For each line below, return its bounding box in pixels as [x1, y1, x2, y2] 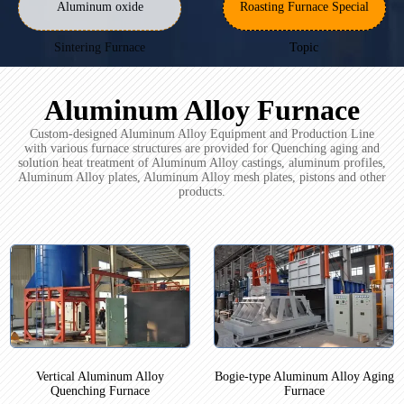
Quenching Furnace [50, 383, 150, 398]
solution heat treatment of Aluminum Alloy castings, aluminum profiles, [18, 156, 386, 170]
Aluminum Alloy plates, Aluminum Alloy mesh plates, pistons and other [18, 170, 386, 185]
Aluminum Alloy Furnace [44, 94, 360, 127]
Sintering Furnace [54, 41, 146, 55]
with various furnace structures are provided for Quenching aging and [24, 142, 380, 156]
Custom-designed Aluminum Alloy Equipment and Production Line [30, 127, 374, 142]
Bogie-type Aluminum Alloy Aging [214, 369, 394, 383]
